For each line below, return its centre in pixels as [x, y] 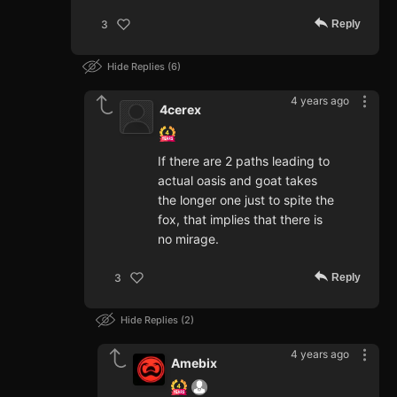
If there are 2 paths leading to [244, 161]
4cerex [180, 110]
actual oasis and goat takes [237, 181]
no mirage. [188, 239]
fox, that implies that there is [240, 220]
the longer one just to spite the [246, 200]
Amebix [194, 363]
